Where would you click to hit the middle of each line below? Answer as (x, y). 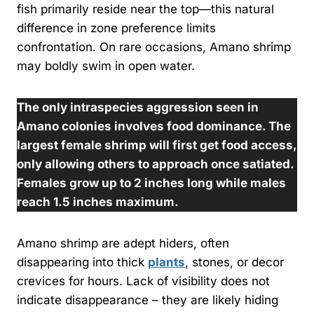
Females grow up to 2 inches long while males (151, 183)
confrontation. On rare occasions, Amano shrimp (154, 47)
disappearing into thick (82, 262)
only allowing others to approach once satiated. (155, 164)
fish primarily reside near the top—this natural (145, 9)
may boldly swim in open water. (106, 66)
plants (166, 262)
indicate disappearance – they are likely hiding (148, 300)
